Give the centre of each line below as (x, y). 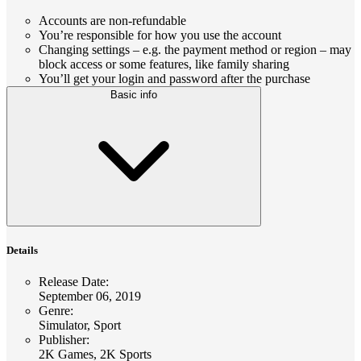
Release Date (72, 282)
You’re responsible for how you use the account (160, 35)
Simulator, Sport (80, 326)
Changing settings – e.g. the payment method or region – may (195, 49)
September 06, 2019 (90, 297)
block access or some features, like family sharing (164, 64)
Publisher (62, 340)
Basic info (134, 94)
